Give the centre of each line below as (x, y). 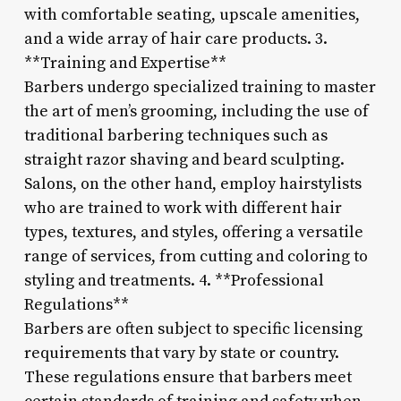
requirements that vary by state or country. (181, 353)
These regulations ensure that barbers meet (188, 377)
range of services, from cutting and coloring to (196, 256)
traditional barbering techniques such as (175, 135)
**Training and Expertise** (125, 63)
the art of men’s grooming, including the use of (196, 111)
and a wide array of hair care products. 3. (175, 38)
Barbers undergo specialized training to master (200, 87)
